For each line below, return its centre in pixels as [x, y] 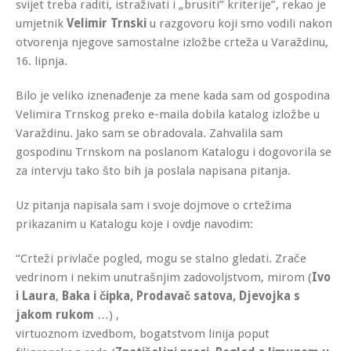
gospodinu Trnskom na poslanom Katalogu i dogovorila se [174, 152]
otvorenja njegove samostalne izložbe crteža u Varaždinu [170, 42]
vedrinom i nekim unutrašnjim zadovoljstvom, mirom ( [164, 277]
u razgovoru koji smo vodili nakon [239, 23]
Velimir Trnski [105, 23]
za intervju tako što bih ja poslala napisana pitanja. [153, 170]
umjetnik [40, 23]
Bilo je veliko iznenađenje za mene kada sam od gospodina [173, 95]
